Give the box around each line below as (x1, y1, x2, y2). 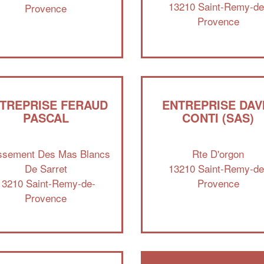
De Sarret (24, 161, 67, 176)
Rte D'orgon (192, 146, 245, 161)
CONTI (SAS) (182, 108, 255, 126)
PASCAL (22, 108, 69, 126)
